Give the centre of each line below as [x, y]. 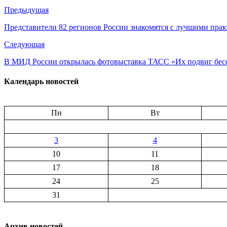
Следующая [24, 44]
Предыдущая [26, 10]
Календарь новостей [41, 81]
